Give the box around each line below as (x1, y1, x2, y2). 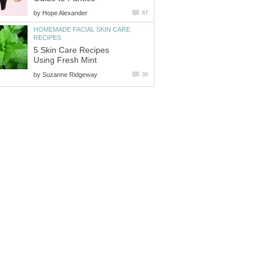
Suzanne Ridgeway (42, 70, 97, 78)
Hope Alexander (42, 9, 87, 16)
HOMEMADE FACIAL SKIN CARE (33, 25, 130, 33)
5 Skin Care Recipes (33, 45, 109, 55)
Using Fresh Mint (33, 55, 97, 65)
